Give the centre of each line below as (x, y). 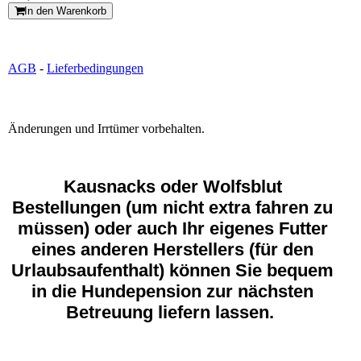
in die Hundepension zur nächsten (172, 291)
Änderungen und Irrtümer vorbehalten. (106, 128)
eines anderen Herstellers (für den (172, 249)
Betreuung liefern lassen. (172, 312)
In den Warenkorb (65, 10)
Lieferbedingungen (95, 68)
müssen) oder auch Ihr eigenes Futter (172, 228)
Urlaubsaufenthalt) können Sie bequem (172, 270)
